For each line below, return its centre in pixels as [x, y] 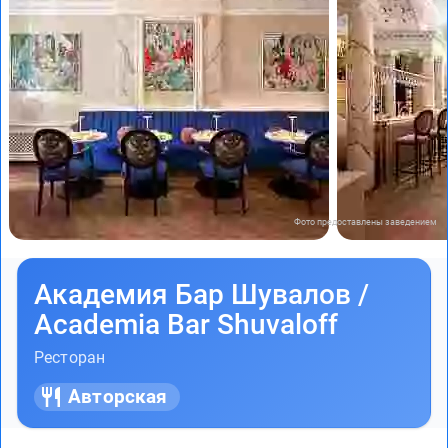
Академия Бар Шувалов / [201, 294]
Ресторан [70, 357]
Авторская [118, 396]
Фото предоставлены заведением [365, 221]
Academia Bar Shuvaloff [186, 324]
